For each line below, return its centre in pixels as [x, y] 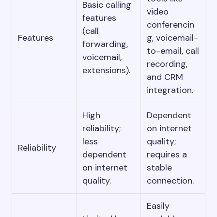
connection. [170, 181]
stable [159, 168]
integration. [170, 90]
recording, [167, 64]
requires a [167, 155]
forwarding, [105, 44]
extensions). [106, 70]
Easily [158, 206]
